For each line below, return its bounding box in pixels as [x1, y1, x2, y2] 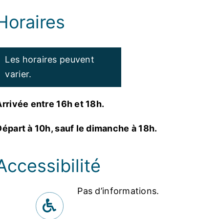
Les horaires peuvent [5, 54, 94, 65]
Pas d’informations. [77, 186, 159, 197]
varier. [5, 69, 32, 80]
